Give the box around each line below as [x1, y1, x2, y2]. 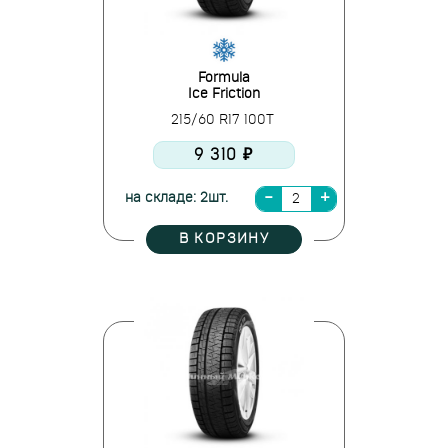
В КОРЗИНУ [178, 232, 270, 246]
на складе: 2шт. [124, 191, 228, 205]
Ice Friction [188, 87, 260, 101]
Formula [198, 71, 250, 85]
